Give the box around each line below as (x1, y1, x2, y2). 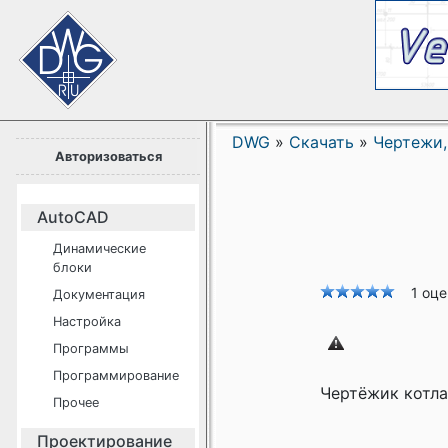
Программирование (53, 368, 179, 383)
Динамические (53, 241, 146, 256)
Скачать (289, 132, 354, 152)
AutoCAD (37, 207, 109, 227)
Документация (53, 287, 145, 302)
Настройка (53, 314, 121, 329)
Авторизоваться (54, 149, 162, 164)
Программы (53, 341, 129, 356)
